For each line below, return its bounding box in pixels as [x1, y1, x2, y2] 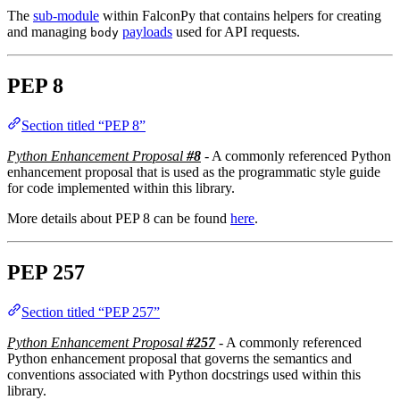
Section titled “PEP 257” [21, 304, 160, 320]
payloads [122, 24, 172, 40]
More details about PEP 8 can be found [7, 211, 230, 227]
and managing [7, 24, 90, 40]
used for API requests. [172, 24, 300, 40]
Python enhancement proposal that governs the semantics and [7, 350, 352, 366]
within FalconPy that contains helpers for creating [99, 8, 381, 24]
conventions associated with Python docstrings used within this [7, 366, 361, 382]
